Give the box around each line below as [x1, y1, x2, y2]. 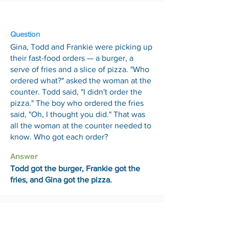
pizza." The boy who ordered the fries [10, 99, 144, 107]
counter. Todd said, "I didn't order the [10, 87, 142, 96]
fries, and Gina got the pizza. [10, 175, 112, 184]
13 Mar [10, 6, 38, 16]
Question [10, 30, 40, 38]
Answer [10, 152, 38, 161]
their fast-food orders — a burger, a [10, 54, 133, 62]
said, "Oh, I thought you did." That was [10, 110, 145, 119]
